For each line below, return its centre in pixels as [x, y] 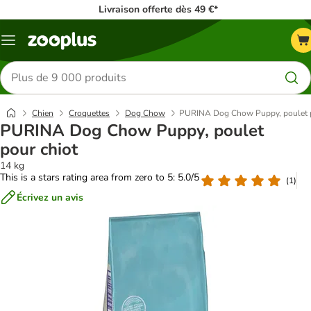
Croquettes [89, 113]
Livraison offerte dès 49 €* [158, 9]
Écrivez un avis [50, 197]
